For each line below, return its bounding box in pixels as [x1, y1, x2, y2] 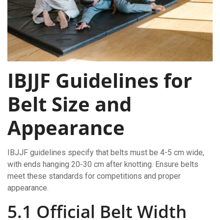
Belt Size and [7, 90, 132, 118]
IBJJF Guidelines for [7, 67, 192, 94]
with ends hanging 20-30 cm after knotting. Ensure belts [7, 160, 198, 169]
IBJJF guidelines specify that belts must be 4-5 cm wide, [7, 148, 204, 158]
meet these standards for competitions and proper [7, 171, 181, 181]
